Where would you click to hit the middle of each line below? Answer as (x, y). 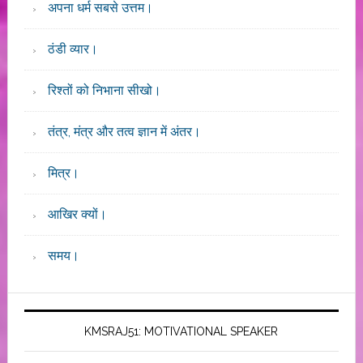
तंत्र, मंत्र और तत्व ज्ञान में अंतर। (124, 132)
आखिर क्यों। (77, 214)
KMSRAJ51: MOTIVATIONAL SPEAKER (181, 331)
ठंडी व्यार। (73, 49)
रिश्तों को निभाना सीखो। (104, 90)
